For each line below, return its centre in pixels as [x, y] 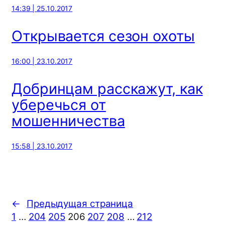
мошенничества [68, 121]
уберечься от [59, 105]
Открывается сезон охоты [103, 36]
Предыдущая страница [80, 203]
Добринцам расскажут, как [107, 89]
